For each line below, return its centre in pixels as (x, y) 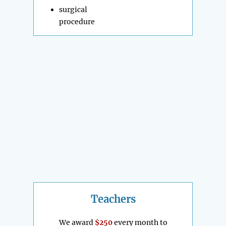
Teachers (113, 199)
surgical (73, 10)
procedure (77, 22)
